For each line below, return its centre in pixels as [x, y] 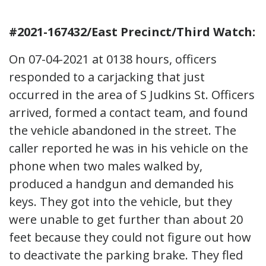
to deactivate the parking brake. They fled [126, 255]
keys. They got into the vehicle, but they [121, 201]
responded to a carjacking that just [107, 77]
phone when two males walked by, [106, 166]
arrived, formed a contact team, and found [128, 112]
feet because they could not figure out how [130, 237]
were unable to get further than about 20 [126, 219]
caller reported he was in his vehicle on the [129, 148]
